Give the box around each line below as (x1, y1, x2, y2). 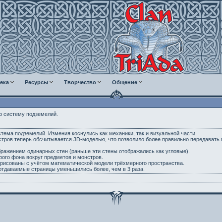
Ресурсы (25, 79, 48, 85)
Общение (112, 79, 137, 85)
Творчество (64, 79, 96, 85)
